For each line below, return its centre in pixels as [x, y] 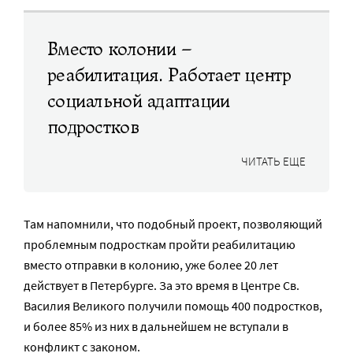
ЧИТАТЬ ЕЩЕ [273, 161]
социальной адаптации [139, 101]
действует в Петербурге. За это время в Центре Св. [162, 285]
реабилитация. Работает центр [169, 75]
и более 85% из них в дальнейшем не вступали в [156, 326]
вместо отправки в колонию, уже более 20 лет [151, 265]
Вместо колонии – [120, 49]
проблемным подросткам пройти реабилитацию [160, 244]
